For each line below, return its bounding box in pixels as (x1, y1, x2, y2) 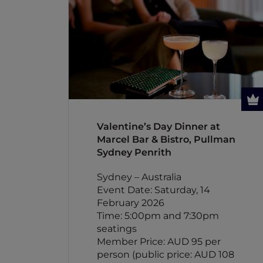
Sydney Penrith (97, 147, 171, 158)
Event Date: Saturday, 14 (97, 184, 210, 195)
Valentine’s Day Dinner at (97, 121, 220, 132)
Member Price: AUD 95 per (97, 236, 221, 247)
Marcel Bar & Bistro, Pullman (97, 134, 235, 145)
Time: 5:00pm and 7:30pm (97, 210, 219, 221)
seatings (97, 223, 137, 234)
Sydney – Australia (97, 171, 181, 183)
